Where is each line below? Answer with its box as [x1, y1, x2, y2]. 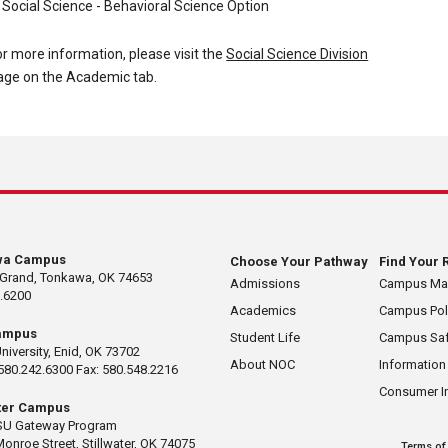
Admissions [229, 276, 300, 292]
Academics [229, 303, 296, 319]
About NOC [229, 357, 295, 373]
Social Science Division [226, 46, 369, 63]
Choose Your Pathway [229, 254, 368, 270]
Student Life [229, 330, 300, 346]
